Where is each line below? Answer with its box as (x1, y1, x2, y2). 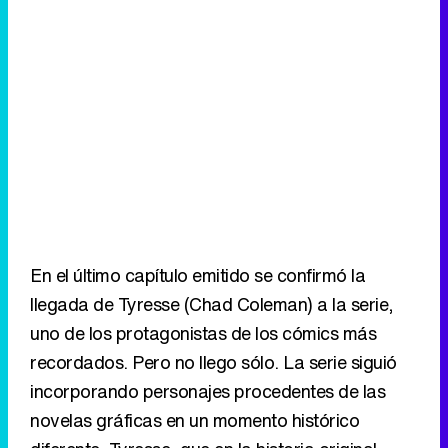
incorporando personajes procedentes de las (30, 377, 385, 404)
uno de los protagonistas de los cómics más (30, 319, 376, 346)
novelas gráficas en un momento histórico (30, 406, 359, 433)
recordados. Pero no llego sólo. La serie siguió (30, 348, 397, 375)
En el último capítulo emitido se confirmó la (30, 261, 365, 288)
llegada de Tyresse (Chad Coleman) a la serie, (30, 290, 394, 317)
